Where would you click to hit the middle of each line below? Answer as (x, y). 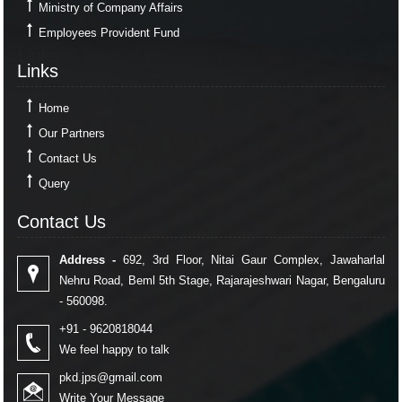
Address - (87, 260)
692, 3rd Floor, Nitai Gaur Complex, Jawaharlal (250, 260)
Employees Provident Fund (109, 33)
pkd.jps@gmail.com (111, 377)
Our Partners (72, 133)
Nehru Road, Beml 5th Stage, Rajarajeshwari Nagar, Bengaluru (222, 280)
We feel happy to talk (114, 350)
